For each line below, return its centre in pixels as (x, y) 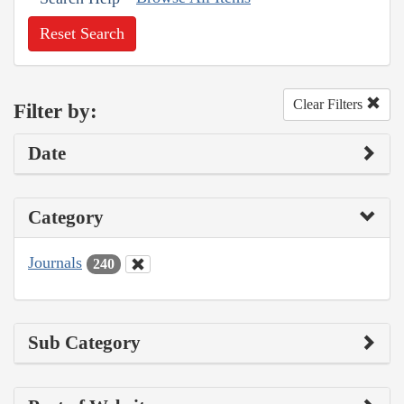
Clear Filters (330, 105)
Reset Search (82, 34)
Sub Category (84, 342)
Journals (55, 263)
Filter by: (55, 111)
